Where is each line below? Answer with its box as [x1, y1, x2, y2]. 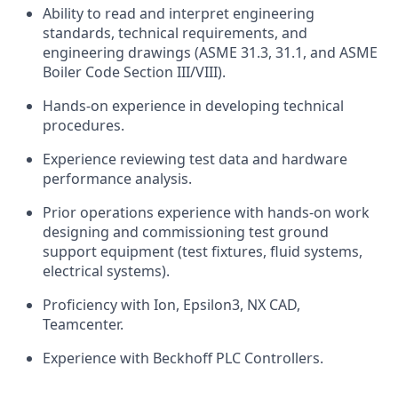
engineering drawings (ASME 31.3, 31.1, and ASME [43, 42, 378, 62]
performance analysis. [43, 168, 192, 188]
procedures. [43, 115, 124, 135]
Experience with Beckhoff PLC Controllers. [43, 347, 323, 368]
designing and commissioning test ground [43, 221, 329, 242]
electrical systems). [43, 260, 170, 281]
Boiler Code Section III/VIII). [43, 61, 226, 82]
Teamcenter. [43, 314, 123, 334]
